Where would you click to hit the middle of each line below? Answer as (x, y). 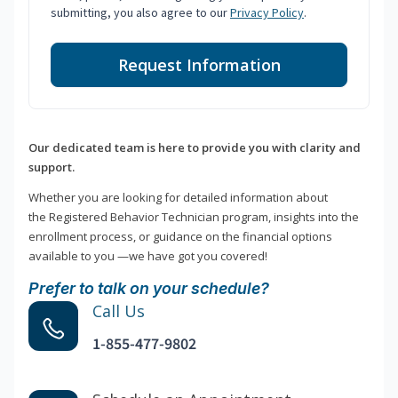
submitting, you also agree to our (140, 13)
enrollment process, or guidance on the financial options (180, 237)
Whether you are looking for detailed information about (178, 198)
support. (52, 167)
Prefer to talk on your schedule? (149, 289)
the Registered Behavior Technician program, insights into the (194, 217)
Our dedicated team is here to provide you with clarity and (195, 148)
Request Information (199, 65)
